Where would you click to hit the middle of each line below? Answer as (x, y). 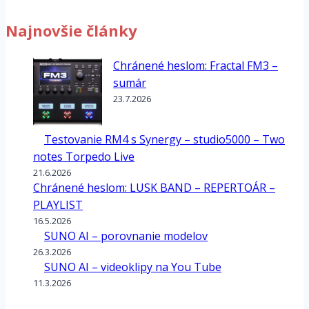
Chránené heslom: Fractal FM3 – (196, 66)
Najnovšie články (71, 31)
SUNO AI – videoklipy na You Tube (133, 267)
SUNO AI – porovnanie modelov (126, 236)
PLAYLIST (58, 205)
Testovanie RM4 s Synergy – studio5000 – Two (165, 140)
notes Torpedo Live (84, 157)
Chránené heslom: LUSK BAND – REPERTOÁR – (154, 188)
